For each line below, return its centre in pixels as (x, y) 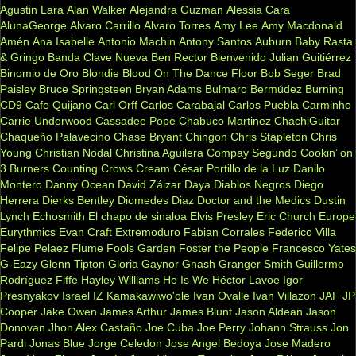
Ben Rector (179, 57)
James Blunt (201, 311)
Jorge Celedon (125, 343)
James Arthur (133, 311)
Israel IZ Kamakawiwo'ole (126, 295)
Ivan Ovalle (221, 295)
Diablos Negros (252, 184)
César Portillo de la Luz (232, 168)
